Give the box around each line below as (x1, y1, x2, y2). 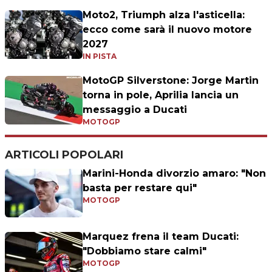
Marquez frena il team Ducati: (83, 231, 239, 243)
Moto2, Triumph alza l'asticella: (83, 9, 245, 21)
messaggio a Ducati (83, 104, 187, 116)
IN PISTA (83, 52, 117, 61)
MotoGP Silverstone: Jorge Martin (83, 75, 259, 87)
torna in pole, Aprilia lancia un (83, 89, 239, 101)
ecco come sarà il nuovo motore (83, 24, 252, 36)
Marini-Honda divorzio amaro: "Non (83, 168, 266, 180)
